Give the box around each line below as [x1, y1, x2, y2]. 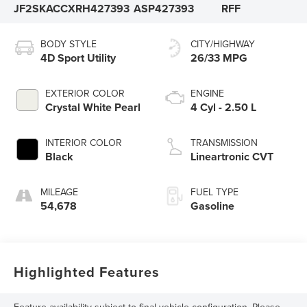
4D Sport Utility [40, 50, 116, 66]
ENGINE [191, 86, 224, 101]
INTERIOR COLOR [45, 136, 123, 150]
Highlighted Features [14, 262, 160, 282]
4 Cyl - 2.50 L [191, 99, 256, 116]
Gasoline [191, 198, 234, 214]
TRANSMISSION [191, 136, 258, 150]
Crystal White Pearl [45, 99, 141, 116]
